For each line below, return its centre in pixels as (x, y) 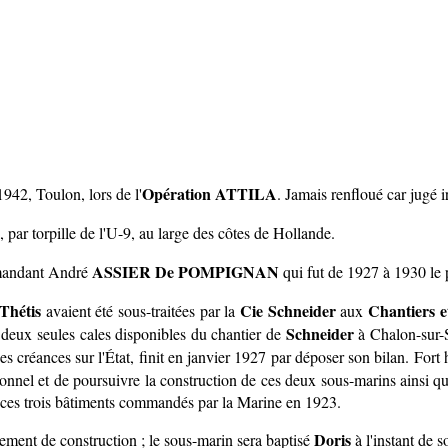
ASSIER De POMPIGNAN (185, 271)
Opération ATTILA (209, 193)
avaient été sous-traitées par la (140, 310)
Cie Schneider (288, 310)
